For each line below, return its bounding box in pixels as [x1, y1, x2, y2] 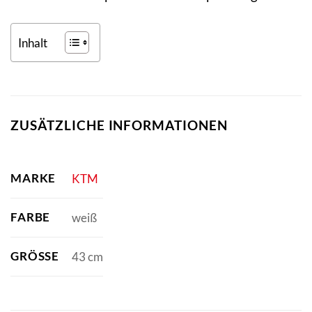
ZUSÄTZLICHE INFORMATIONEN [10, 116, 228, 133]
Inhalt [18, 35, 47, 50]
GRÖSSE [10, 249, 52, 264]
